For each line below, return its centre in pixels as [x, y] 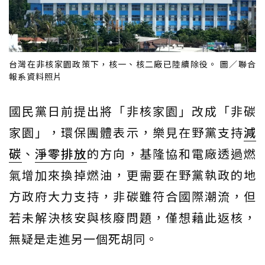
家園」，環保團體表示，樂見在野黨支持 [126, 132]
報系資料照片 [35, 76]
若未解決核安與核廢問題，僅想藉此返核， [132, 217]
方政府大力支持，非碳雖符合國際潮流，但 [132, 196]
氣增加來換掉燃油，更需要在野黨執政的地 [132, 174]
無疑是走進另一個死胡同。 [83, 238]
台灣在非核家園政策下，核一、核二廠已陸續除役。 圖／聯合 [132, 64]
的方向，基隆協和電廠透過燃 [172, 153]
